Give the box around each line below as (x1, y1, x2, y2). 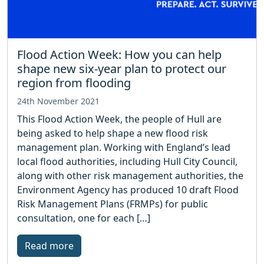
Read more (25, 239, 74, 252)
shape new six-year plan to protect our (17, 60, 226, 77)
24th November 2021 (17, 95, 100, 107)
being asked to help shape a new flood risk (17, 126, 208, 140)
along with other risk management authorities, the (17, 169, 243, 182)
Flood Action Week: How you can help (17, 46, 222, 62)
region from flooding (17, 74, 131, 91)
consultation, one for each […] (17, 211, 150, 225)
